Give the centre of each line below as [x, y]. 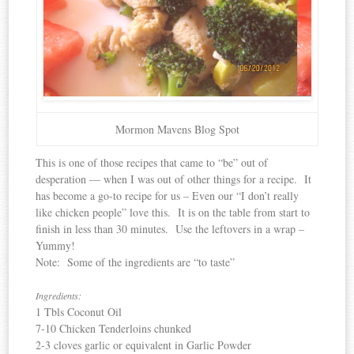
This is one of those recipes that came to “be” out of [152, 163]
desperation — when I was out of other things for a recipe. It [174, 179]
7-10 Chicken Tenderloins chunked [114, 329]
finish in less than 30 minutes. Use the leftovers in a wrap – [170, 229]
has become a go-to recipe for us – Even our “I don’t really [168, 196]
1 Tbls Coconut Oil [79, 312]
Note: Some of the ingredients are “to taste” [136, 262]
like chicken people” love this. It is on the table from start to [173, 213]
